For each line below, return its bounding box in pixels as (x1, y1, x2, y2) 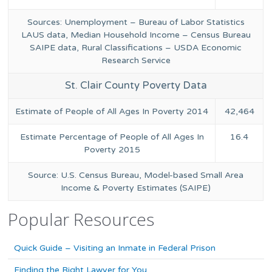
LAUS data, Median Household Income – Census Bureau (21, 30, 251, 41)
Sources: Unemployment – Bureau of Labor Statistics (27, 17, 245, 28)
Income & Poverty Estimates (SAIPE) (61, 183, 211, 194)
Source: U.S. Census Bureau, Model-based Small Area (28, 170, 244, 181)
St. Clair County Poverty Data (64, 80, 207, 92)
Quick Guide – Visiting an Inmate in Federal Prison (14, 243, 216, 254)
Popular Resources (8, 208, 155, 231)
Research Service (101, 55, 171, 66)
